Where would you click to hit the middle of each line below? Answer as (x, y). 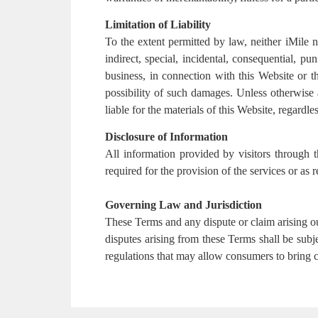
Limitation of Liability (159, 24)
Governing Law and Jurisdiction (183, 205)
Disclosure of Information (166, 137)
